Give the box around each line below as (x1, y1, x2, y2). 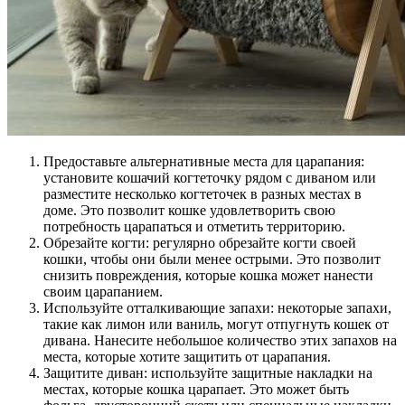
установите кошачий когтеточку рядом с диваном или (43, 169, 376, 185)
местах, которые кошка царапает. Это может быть (43, 381, 349, 397)
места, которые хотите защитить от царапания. (43, 348, 331, 364)
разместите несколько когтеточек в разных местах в (43, 185, 362, 202)
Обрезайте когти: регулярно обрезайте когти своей (43, 234, 356, 250)
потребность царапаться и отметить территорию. (43, 218, 345, 234)
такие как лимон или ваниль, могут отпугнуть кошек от (43, 316, 389, 332)
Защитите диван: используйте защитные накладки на (43, 364, 372, 381)
